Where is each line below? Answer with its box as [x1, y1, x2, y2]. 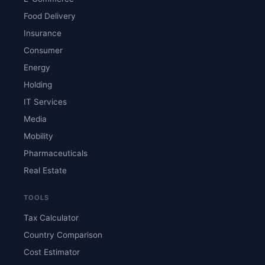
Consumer [24, 45, 63, 55]
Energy [24, 62, 50, 72]
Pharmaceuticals [24, 148, 88, 158]
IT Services [24, 96, 67, 106]
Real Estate [24, 165, 67, 175]
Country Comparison [24, 230, 102, 240]
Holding [24, 79, 52, 89]
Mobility [24, 131, 53, 141]
